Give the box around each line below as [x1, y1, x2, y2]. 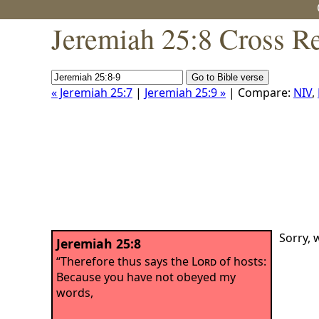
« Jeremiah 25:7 [51, 85, 132, 100]
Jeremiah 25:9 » [145, 85, 226, 100]
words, [56, 284, 93, 300]
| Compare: [226, 85, 293, 100]
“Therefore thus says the [56, 253, 192, 269]
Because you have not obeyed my [56, 268, 236, 285]
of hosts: [216, 253, 266, 269]
